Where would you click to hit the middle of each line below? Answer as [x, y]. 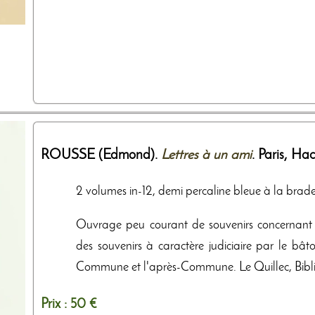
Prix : [56, 304]
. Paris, [271, 155]
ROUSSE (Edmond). [101, 155]
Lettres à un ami [206, 155]
